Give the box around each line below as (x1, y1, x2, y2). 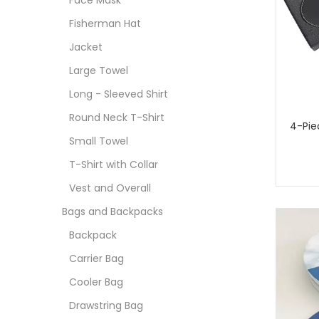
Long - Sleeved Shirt (69, 87, 168, 101)
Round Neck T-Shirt (69, 110, 164, 125)
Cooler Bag (69, 275, 123, 289)
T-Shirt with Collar (69, 157, 158, 172)
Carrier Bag (69, 251, 124, 266)
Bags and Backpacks (62, 204, 163, 219)
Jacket (69, 40, 103, 54)
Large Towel (69, 63, 128, 78)
